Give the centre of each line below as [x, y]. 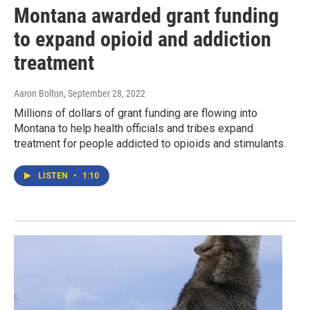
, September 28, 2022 [104, 94]
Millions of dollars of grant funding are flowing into [136, 113]
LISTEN [54, 176]
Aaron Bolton [39, 94]
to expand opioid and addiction [143, 39]
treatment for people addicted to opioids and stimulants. [150, 144]
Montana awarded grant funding [146, 16]
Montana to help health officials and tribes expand [134, 129]
